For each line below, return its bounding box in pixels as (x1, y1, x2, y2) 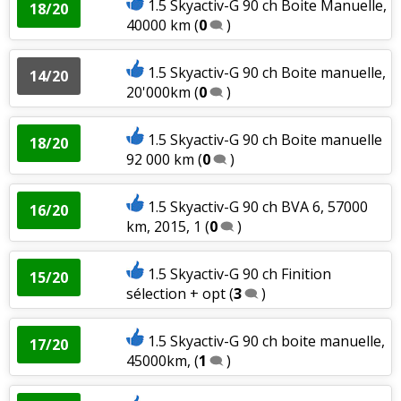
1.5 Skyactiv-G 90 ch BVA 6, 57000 (147, 196, 368, 217)
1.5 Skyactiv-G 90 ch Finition (147, 263, 331, 284)
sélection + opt (125, 283, 226, 303)
